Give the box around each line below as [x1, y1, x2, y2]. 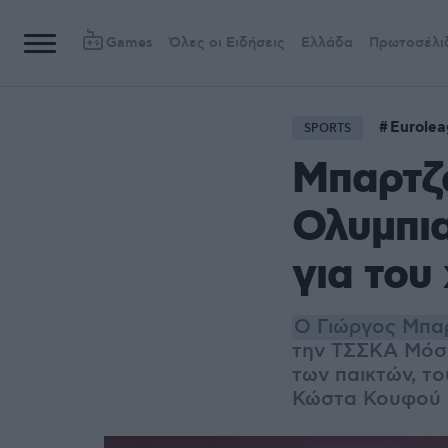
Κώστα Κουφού [292, 387, 441, 412]
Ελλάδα [301, 34, 353, 52]
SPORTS [304, 121, 351, 136]
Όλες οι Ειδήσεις [169, 34, 285, 52]
